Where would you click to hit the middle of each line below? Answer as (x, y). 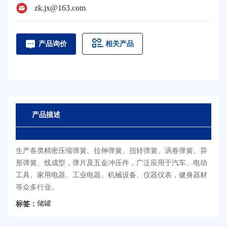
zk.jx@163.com (60, 8)
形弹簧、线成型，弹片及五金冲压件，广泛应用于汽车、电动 (111, 163)
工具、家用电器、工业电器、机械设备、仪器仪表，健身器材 (111, 175)
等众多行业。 (37, 187)
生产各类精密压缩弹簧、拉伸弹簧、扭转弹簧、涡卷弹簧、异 (111, 150)
